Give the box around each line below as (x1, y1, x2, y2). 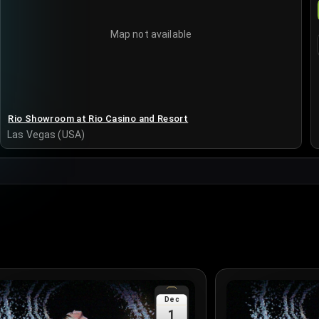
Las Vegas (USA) (6, 129, 85, 141)
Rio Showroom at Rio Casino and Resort (8, 113, 189, 124)
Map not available (110, 28, 192, 40)
